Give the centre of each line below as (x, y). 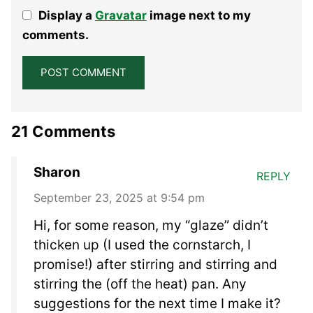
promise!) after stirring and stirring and (155, 264)
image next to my (198, 15)
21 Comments (63, 131)
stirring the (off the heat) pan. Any (140, 284)
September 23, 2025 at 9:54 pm (119, 197)
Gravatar (121, 15)
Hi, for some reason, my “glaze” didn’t (151, 225)
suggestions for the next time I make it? (157, 303)
